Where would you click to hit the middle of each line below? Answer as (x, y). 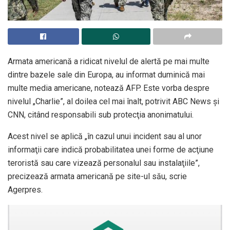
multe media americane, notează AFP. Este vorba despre (109, 88)
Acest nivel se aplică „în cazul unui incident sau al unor (105, 136)
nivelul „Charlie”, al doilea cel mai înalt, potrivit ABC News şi (113, 101)
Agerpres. (25, 189)
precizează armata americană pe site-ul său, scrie (97, 176)
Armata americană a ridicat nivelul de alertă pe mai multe (109, 61)
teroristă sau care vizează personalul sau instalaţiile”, (104, 163)
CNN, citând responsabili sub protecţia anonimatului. (101, 114)
